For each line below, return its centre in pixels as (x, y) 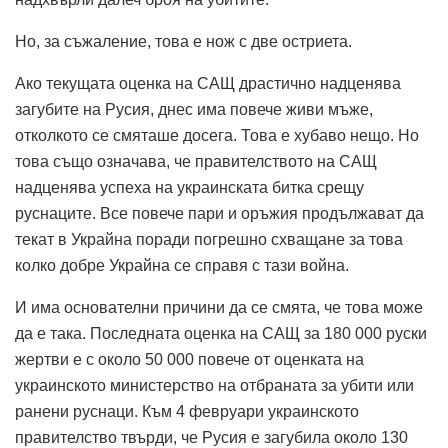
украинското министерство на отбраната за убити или (214, 385)
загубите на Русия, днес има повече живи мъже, (194, 109)
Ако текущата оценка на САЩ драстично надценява (208, 83)
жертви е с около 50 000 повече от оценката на (189, 359)
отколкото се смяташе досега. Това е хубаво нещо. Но (217, 135)
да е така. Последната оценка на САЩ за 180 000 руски (221, 333)
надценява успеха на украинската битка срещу (189, 187)
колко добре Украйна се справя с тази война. (182, 265)
